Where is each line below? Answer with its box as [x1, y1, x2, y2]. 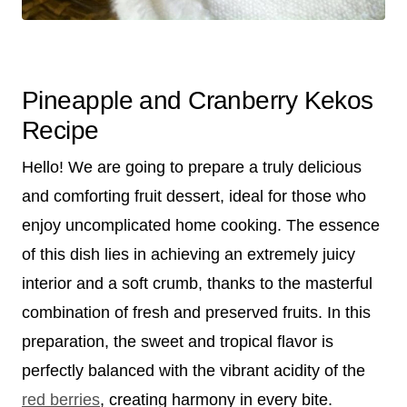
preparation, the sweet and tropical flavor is [22, 332, 333, 351]
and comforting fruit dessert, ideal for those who [22, 186, 366, 205]
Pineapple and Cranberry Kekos [22, 85, 373, 114]
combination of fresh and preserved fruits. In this [22, 303, 371, 322]
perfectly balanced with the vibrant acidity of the [22, 361, 365, 380]
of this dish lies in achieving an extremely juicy [22, 244, 355, 263]
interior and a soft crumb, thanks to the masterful [22, 273, 372, 293]
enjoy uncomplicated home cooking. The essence [22, 215, 380, 234]
